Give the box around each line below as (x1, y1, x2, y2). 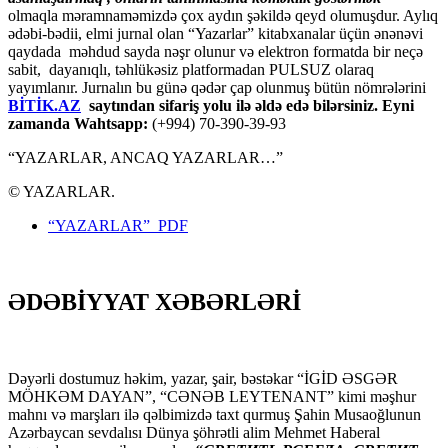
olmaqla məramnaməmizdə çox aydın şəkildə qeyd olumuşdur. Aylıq (8, 6, 438, 24)
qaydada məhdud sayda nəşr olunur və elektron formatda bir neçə (8, 42, 423, 60)
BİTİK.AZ (8, 96, 81, 114)
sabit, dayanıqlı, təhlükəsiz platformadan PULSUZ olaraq (8, 60, 374, 78)
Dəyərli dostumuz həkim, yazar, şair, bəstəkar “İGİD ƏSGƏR (8, 369, 398, 387)
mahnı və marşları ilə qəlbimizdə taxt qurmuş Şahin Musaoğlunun (8, 405, 421, 423)
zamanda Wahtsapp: (8, 114, 148, 132)
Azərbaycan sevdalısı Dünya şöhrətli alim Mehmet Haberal (8, 423, 380, 441)
